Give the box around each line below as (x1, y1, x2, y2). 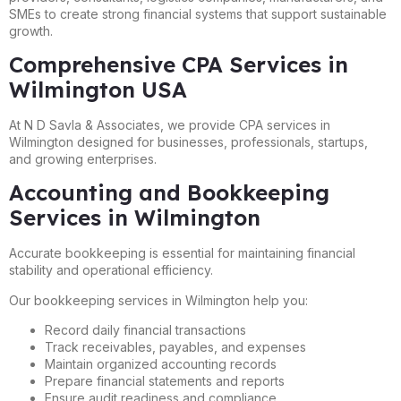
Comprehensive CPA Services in (9, 50, 348, 78)
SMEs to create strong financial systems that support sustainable (9, 5, 387, 21)
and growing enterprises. (9, 150, 157, 166)
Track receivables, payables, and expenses (45, 339, 306, 355)
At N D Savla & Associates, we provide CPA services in (9, 116, 330, 132)
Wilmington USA (9, 75, 187, 103)
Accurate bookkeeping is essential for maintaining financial (9, 245, 355, 261)
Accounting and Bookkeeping (9, 179, 329, 207)
